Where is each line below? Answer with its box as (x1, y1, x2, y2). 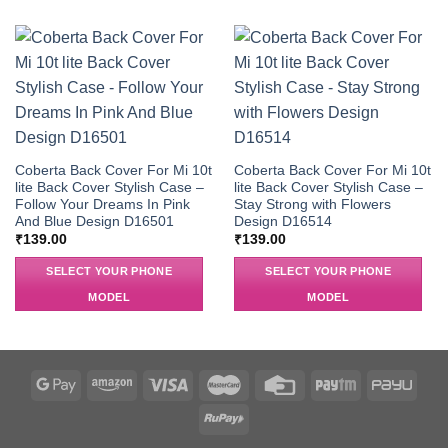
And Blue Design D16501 (14, 213, 174, 229)
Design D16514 (233, 213, 332, 229)
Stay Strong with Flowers (233, 196, 391, 212)
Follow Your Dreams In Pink (14, 196, 190, 212)
